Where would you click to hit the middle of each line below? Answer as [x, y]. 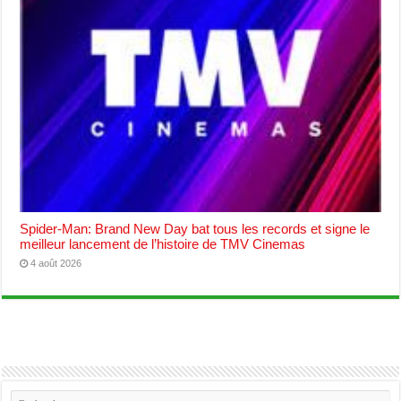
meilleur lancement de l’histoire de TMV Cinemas [163, 243]
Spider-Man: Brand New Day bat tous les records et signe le [195, 228]
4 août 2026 [56, 263]
